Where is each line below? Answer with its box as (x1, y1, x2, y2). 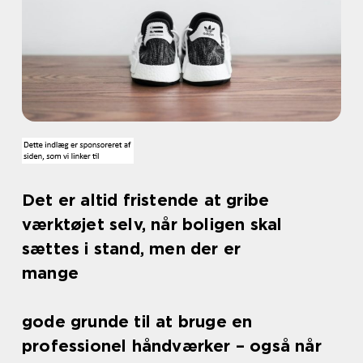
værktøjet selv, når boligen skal (22, 215, 283, 234)
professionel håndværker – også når (22, 336, 322, 356)
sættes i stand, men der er (22, 239, 241, 258)
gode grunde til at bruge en (22, 312, 253, 331)
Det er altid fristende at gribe (22, 190, 270, 210)
